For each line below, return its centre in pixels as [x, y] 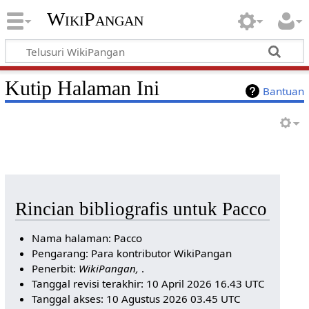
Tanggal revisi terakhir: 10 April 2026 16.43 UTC [149, 283]
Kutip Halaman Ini [82, 88]
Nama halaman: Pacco [87, 238]
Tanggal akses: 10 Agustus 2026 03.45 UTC [137, 298]
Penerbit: [56, 268]
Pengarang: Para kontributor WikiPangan [132, 253]
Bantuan [284, 91]
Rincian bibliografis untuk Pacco [141, 209]
